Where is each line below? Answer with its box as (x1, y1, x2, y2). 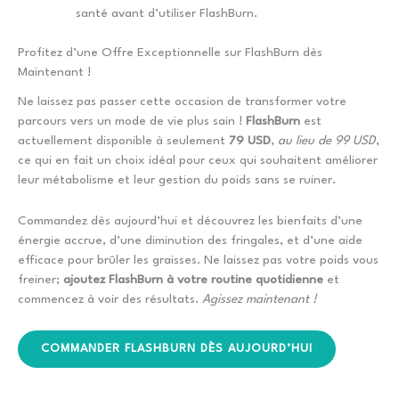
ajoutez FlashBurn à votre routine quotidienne (63, 273, 323, 286)
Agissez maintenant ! (202, 292, 317, 305)
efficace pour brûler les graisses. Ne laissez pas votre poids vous (18, 253, 379, 266)
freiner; (18, 273, 63, 286)
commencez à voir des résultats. (18, 292, 202, 305)
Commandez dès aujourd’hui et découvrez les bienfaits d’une (18, 214, 362, 227)
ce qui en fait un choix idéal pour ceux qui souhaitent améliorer (18, 153, 378, 167)
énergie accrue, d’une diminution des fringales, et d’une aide (18, 233, 362, 247)
